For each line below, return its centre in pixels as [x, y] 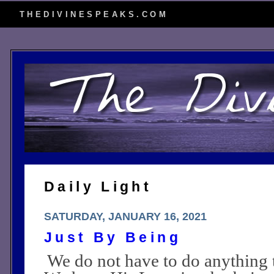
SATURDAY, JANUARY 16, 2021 [125, 217]
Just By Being [113, 238]
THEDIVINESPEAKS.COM [94, 14]
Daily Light [98, 187]
